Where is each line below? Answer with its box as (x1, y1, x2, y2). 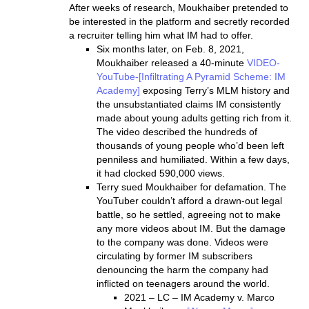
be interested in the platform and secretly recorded (69, 16, 290, 27)
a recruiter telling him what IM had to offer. (69, 30, 253, 41)
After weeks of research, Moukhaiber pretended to (69, 2, 288, 13)
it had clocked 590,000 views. (97, 168, 225, 179)
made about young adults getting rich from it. (97, 112, 292, 123)
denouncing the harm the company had (97, 264, 268, 275)
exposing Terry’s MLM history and (140, 85, 290, 96)
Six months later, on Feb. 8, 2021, (97, 43, 244, 54)
